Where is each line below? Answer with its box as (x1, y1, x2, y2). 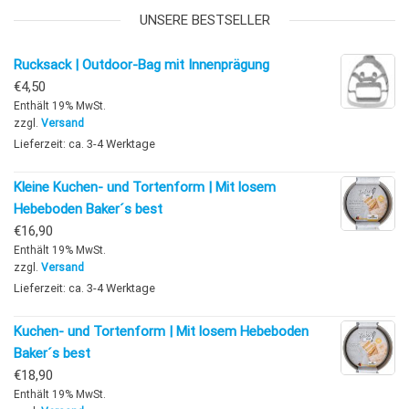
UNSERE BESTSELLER (139, 11, 270, 28)
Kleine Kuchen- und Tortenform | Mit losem (14, 178, 276, 195)
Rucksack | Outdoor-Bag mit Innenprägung (14, 56, 269, 73)
